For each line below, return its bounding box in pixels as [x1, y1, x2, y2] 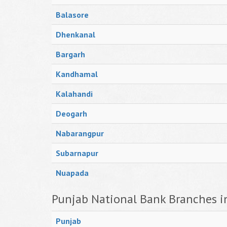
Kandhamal [56, 69, 98, 79]
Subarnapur [56, 148, 98, 158]
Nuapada [56, 168, 89, 178]
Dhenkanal [56, 29, 95, 40]
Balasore [56, 10, 89, 20]
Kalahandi [56, 89, 93, 99]
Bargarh [56, 49, 85, 59]
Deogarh [56, 108, 87, 119]
